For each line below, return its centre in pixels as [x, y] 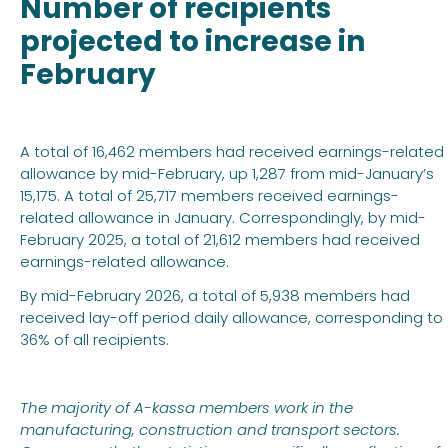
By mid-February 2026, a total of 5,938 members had [215, 295]
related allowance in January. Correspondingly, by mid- [223, 217]
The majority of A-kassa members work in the [186, 407]
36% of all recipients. [94, 339]
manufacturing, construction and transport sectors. [210, 429]
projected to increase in [192, 41]
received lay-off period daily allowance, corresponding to [231, 317]
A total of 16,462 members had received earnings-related [232, 151]
